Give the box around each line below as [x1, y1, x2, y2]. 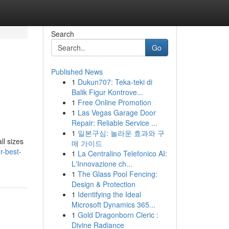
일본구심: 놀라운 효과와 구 [77, 128, 165, 138]
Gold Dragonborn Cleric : [77, 210, 158, 220]
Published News [51, 66, 103, 77]
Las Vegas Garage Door [77, 107, 156, 118]
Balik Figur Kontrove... [71, 87, 143, 97]
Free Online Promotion [77, 97, 151, 107]
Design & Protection [71, 179, 135, 189]
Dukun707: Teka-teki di [77, 77, 152, 87]
